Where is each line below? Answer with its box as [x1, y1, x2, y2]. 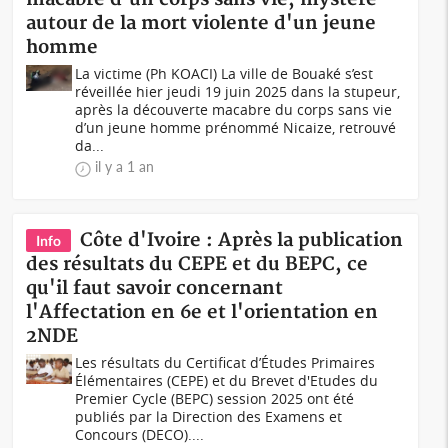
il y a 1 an [95, 158, 155, 175]
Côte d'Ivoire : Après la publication [80, 229, 404, 252]
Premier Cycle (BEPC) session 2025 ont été [75, 389, 355, 408]
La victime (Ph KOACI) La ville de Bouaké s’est [75, 64, 374, 83]
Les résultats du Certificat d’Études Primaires [75, 353, 376, 372]
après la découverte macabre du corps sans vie [75, 100, 393, 119]
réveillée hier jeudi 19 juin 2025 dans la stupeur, [75, 82, 401, 101]
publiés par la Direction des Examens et [75, 407, 343, 426]
